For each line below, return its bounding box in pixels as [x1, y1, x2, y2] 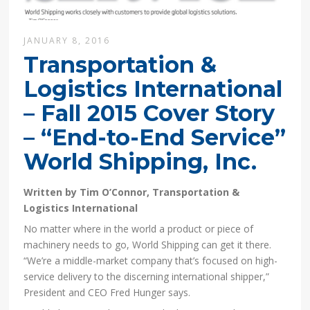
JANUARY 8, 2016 [24, 35, 111, 47]
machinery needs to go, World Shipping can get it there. [24, 238, 272, 252]
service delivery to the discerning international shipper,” [24, 270, 270, 284]
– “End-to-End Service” [24, 124, 286, 152]
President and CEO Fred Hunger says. [24, 286, 191, 300]
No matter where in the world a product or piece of [24, 222, 254, 236]
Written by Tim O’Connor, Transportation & [24, 185, 240, 199]
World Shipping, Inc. [24, 148, 257, 176]
